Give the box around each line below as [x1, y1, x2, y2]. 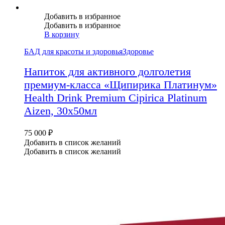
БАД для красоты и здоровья [24, 47, 123, 56]
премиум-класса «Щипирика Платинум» [24, 78, 217, 91]
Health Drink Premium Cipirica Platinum [24, 91, 207, 104]
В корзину [44, 30, 79, 39]
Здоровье [123, 47, 154, 56]
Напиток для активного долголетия [24, 65, 191, 78]
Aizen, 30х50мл [24, 104, 97, 118]
